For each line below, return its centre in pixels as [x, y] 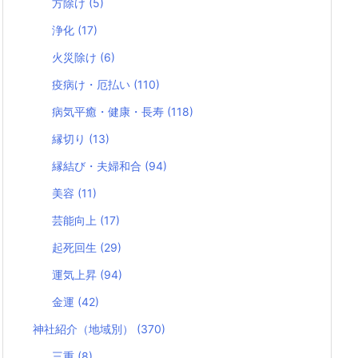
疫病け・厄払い [93, 85]
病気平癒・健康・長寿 [110, 112]
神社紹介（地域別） [85, 329]
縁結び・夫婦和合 [99, 166]
